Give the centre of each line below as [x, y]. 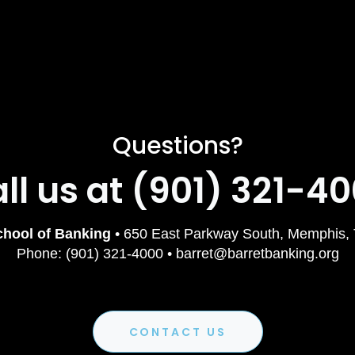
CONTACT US [177, 332]
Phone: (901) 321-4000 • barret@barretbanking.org [177, 254]
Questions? [177, 146]
